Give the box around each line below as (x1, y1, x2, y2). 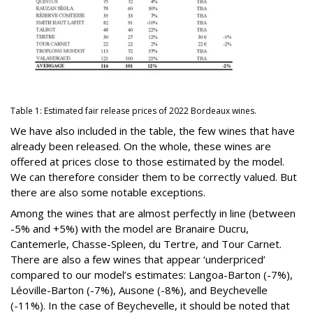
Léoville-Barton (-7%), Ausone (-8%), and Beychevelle (10, 282, 268, 297)
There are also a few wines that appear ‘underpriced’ (10, 252, 265, 266)
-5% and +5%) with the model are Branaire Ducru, (10, 221, 249, 235)
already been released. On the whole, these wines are (10, 138, 271, 153)
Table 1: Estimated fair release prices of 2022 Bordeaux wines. (10, 104, 256, 117)
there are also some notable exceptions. (10, 184, 205, 199)
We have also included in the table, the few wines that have (10, 123, 295, 138)
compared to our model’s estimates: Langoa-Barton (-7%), (10, 267, 293, 282)
